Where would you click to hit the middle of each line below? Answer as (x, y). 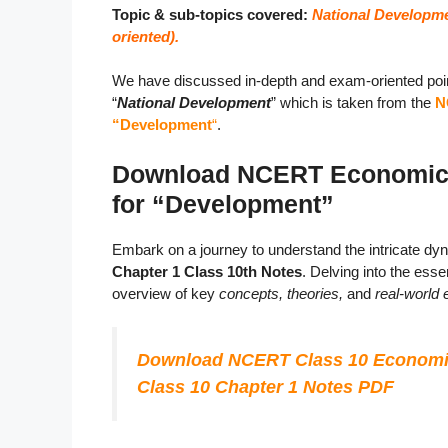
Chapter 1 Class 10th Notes (207, 271)
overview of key (165, 293)
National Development (194, 103)
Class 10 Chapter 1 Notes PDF (265, 387)
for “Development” (223, 203)
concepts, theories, (281, 293)
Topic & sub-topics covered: (212, 14)
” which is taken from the (353, 103)
